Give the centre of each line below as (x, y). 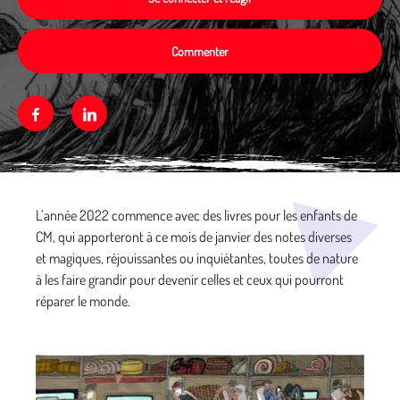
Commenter (200, 51)
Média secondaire (64, 200)
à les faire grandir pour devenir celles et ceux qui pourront (190, 279)
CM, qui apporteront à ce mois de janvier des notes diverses (194, 237)
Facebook (66, 113)
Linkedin (121, 113)
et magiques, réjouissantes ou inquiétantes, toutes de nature (197, 258)
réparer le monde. (83, 301)
